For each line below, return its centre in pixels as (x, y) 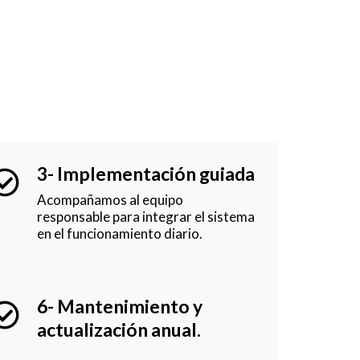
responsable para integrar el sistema (146, 216)
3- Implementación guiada (146, 173)
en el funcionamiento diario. (120, 233)
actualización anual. (119, 329)
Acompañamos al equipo (110, 199)
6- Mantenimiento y (120, 306)
